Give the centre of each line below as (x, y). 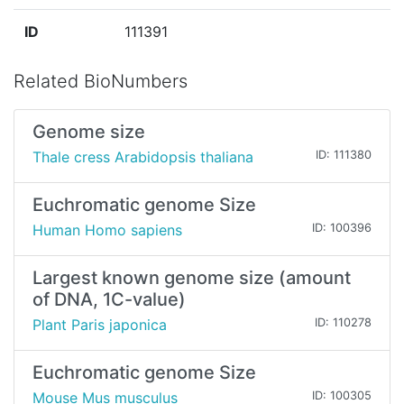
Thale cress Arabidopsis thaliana (143, 157)
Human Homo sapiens (107, 230)
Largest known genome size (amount (192, 278)
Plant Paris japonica (100, 325)
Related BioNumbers (101, 82)
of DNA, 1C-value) (109, 300)
